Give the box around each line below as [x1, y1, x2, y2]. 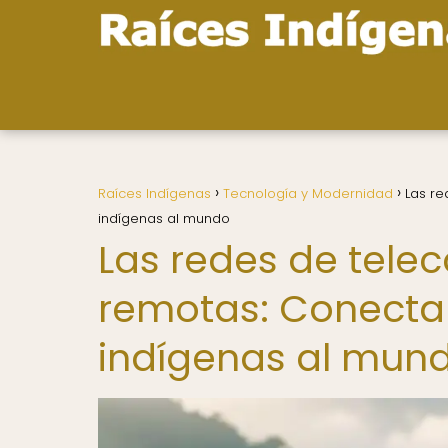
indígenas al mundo [98, 209, 230, 228]
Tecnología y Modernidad [223, 184, 393, 203]
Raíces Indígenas [98, 184, 211, 203]
